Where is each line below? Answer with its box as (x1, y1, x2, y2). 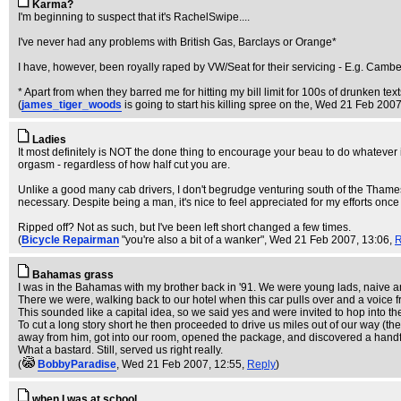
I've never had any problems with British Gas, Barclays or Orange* (18, 36, 337, 48)
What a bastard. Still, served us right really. (18, 344, 223, 356)
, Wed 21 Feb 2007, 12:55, (116, 358, 247, 371)
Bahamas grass (32, 269, 114, 281)
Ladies (32, 133, 66, 146)
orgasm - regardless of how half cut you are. (18, 158, 230, 171)
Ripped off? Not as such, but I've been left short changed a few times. (18, 221, 351, 234)
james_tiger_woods (21, 98, 122, 111)
